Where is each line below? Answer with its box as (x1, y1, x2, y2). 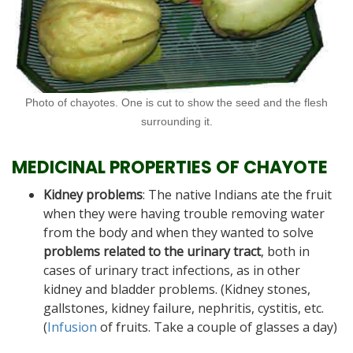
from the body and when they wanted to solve (43, 223, 314, 241)
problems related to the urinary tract (43, 242, 261, 260)
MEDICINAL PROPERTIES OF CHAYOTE (12, 154, 328, 180)
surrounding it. (140, 114, 213, 128)
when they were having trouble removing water (43, 204, 325, 222)
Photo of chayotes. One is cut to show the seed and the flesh (25, 95, 328, 109)
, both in (261, 242, 310, 260)
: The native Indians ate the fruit (143, 185, 332, 203)
